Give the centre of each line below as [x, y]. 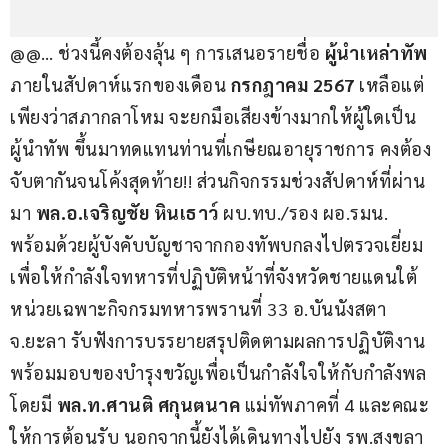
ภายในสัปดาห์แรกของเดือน [120, 85]
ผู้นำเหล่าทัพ [376, 53]
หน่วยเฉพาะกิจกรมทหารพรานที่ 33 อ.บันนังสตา [200, 309]
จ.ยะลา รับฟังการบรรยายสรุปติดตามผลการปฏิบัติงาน [220, 341]
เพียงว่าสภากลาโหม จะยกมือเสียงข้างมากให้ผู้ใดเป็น [213, 117]
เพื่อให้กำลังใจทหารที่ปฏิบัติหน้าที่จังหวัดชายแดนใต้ [216, 277]
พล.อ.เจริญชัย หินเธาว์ [129, 213]
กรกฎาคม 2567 [294, 85]
